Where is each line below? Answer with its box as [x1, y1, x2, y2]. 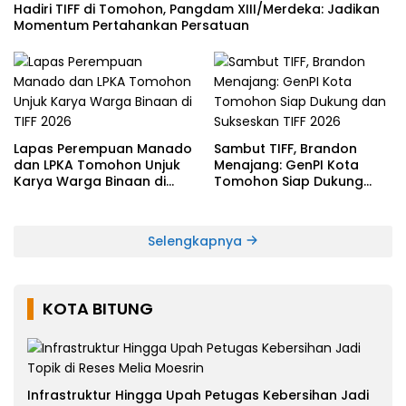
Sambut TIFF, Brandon [214, 139, 357, 158]
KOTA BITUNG [43, 296, 153, 320]
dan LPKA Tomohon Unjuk [14, 155, 180, 174]
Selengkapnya [148, 231, 246, 250]
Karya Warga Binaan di [14, 171, 166, 190]
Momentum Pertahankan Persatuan [14, 15, 249, 34]
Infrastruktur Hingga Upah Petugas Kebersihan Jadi [27, 385, 369, 404]
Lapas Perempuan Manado [14, 139, 192, 158]
